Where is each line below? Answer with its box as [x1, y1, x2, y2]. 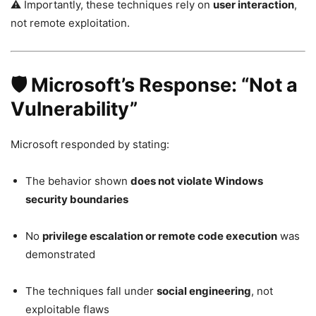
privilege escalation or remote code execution [42, 229, 277, 243]
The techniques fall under [25, 284, 157, 298]
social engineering [157, 284, 251, 298]
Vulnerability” [11, 97, 138, 121]
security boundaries [25, 192, 128, 206]
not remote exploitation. [11, 16, 130, 30]
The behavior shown [25, 174, 130, 188]
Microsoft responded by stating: [11, 137, 169, 151]
